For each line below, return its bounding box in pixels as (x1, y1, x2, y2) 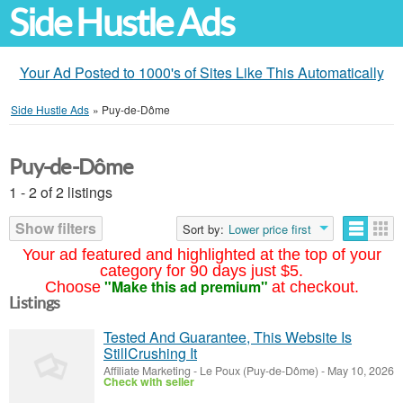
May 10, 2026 (325, 363, 394, 379)
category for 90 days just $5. (100, 262, 303, 280)
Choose (44, 278, 101, 296)
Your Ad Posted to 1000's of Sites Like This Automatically (19, 62, 384, 83)
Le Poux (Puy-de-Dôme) (200, 363, 318, 379)
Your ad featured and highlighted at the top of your (22, 246, 381, 264)
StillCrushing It (103, 343, 197, 363)
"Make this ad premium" (103, 276, 268, 297)
